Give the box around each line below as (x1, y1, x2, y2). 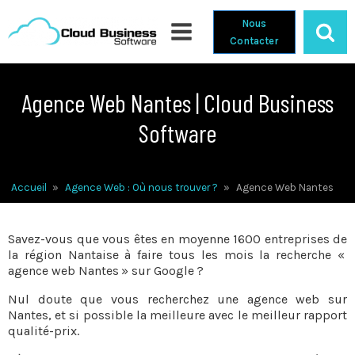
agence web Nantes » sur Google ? (8, 263, 204, 278)
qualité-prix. (8, 323, 79, 338)
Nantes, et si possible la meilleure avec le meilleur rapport (8, 307, 347, 323)
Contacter (230, 34, 279, 47)
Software (139, 117, 216, 147)
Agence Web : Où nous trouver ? (65, 181, 218, 193)
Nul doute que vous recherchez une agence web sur (8, 292, 347, 307)
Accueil (11, 181, 47, 193)
